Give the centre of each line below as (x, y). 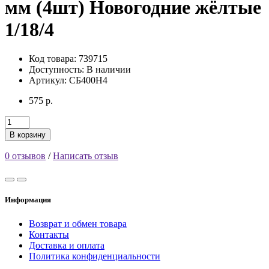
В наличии (109, 70)
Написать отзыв (86, 156)
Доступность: (58, 70)
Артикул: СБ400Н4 (68, 80)
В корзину (28, 135)
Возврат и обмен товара (78, 223)
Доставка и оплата (67, 245)
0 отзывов (25, 156)
